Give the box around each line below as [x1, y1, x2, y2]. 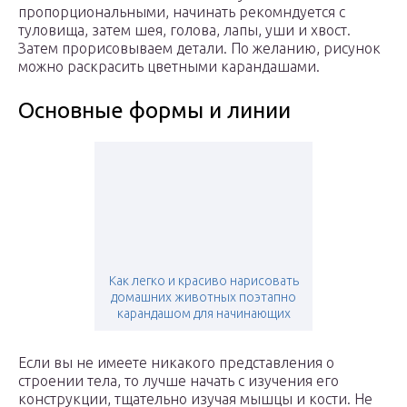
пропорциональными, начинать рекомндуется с [18, 4, 345, 21]
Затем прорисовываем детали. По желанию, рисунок [18, 40, 381, 57]
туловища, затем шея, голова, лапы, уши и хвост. [18, 22, 351, 39]
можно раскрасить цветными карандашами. [18, 58, 320, 75]
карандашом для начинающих [116, 306, 291, 322]
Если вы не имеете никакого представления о [18, 354, 334, 372]
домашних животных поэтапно [111, 290, 296, 305]
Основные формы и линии [18, 98, 291, 124]
